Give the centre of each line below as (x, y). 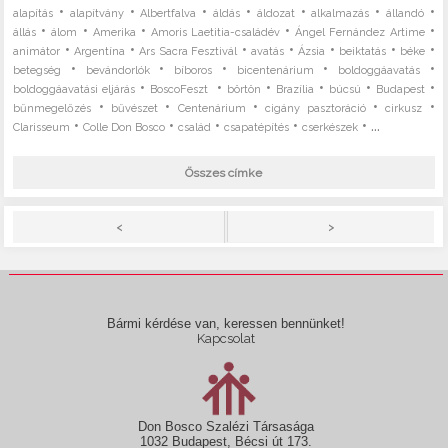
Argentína (100, 51)
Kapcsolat (226, 338)
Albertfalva (168, 13)
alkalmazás (340, 13)
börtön (244, 89)
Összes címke (224, 173)
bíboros (193, 70)
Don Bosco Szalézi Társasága (226, 427)
